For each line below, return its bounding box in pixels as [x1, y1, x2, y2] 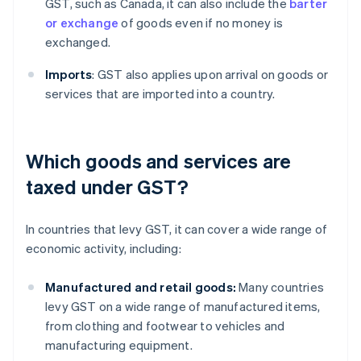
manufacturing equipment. [45, 337, 193, 354]
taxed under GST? [26, 174, 189, 200]
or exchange [45, 15, 119, 31]
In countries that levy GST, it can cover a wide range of [26, 221, 328, 238]
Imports [45, 66, 93, 83]
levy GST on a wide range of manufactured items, [45, 298, 321, 315]
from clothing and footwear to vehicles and [45, 317, 285, 334]
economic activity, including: [26, 240, 181, 257]
